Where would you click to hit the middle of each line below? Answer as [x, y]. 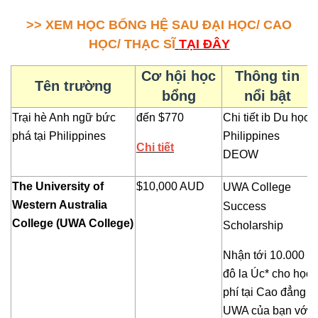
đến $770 [160, 118]
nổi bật [267, 96]
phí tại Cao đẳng [264, 292]
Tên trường [73, 86]
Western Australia [60, 205]
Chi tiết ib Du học [266, 118]
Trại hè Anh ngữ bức [64, 118]
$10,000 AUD [170, 187]
